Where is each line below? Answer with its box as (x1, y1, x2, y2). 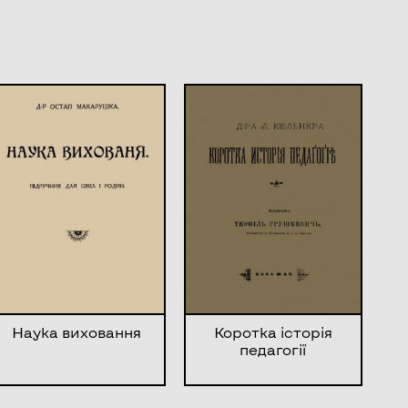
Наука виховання (12, 322, 142, 341)
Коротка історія (213, 322, 332, 341)
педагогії (240, 340, 307, 358)
